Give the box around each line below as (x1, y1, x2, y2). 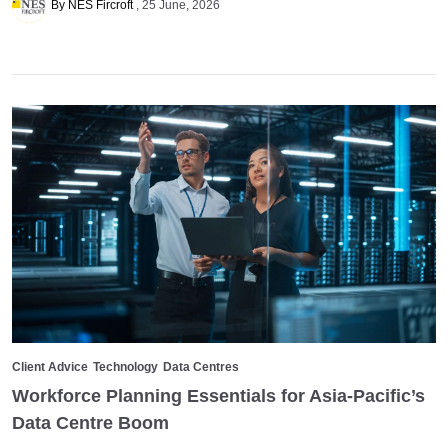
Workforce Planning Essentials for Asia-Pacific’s (12, 385, 425, 406)
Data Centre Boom (12, 412, 169, 433)
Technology (93, 360, 158, 375)
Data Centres (163, 360, 239, 375)
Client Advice (12, 360, 88, 375)
